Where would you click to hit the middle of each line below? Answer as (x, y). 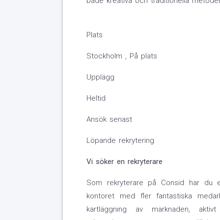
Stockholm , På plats (122, 56)
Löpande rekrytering (120, 141)
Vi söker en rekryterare (124, 162)
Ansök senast (109, 120)
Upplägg (100, 77)
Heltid (96, 98)
